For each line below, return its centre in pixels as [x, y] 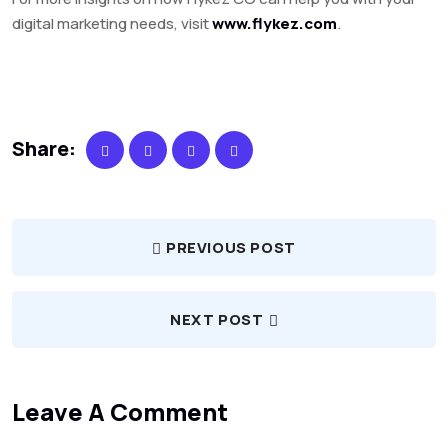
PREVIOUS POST [231, 248]
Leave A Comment [120, 412]
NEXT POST [217, 320]
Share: [44, 149]
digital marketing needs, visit [112, 24]
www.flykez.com [274, 24]
